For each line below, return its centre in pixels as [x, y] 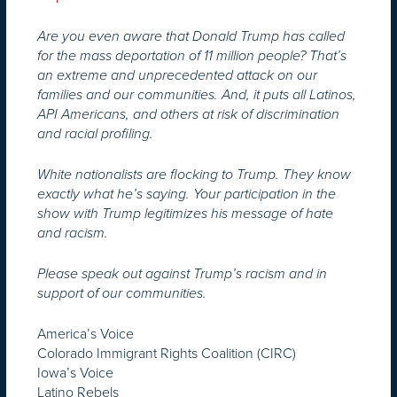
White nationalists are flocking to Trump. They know [194, 174]
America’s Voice [86, 333]
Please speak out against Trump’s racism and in [182, 273]
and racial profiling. [95, 133]
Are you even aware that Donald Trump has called [191, 36]
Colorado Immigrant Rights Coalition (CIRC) [167, 353]
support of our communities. [127, 293]
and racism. [73, 233]
